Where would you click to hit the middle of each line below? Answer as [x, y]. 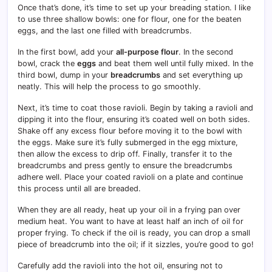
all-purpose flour [147, 52]
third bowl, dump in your [64, 75]
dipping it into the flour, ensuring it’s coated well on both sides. [134, 119]
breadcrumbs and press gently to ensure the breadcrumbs [125, 165]
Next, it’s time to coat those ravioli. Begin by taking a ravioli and [135, 107]
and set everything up [202, 75]
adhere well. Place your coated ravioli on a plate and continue [130, 177]
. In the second [206, 52]
